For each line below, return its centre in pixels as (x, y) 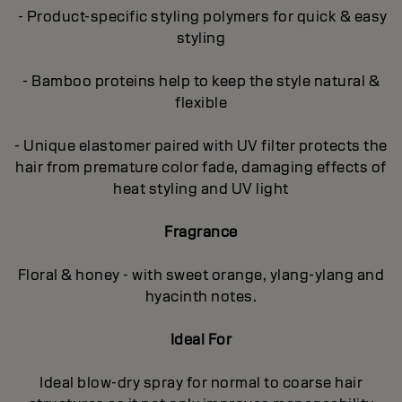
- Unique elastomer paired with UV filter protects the (201, 145)
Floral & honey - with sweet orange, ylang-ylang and (201, 275)
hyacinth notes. (201, 296)
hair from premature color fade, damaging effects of (201, 167)
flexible (201, 102)
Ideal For (201, 339)
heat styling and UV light (201, 188)
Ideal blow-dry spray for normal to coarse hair (201, 382)
